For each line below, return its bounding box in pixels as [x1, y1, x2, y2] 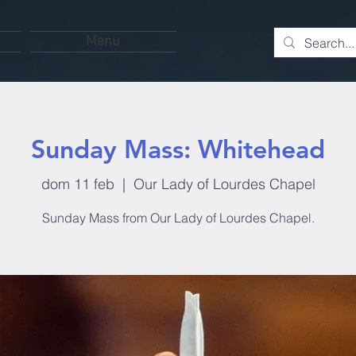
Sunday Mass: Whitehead [31, 133, 325, 164]
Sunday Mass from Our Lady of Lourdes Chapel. [41, 209, 315, 226]
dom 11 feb [41, 174, 114, 193]
